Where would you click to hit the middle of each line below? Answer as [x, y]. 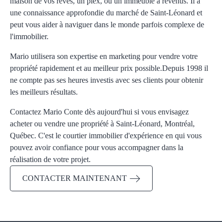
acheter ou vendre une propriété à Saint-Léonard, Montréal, [102, 124]
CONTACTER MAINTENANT [75, 178]
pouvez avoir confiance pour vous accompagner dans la [97, 147]
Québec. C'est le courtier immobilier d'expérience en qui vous [106, 136]
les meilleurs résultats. [44, 92]
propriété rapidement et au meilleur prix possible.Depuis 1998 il [109, 68]
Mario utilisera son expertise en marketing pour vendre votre [104, 56]
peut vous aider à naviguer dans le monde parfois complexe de [107, 25]
